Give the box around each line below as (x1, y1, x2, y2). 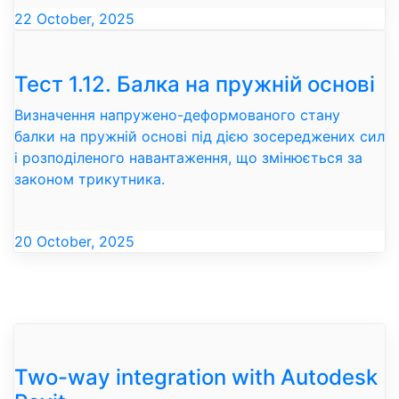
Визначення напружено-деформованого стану (14, 105, 340, 124)
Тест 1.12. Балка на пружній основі (14, 70, 375, 97)
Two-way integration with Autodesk (14, 363, 378, 390)
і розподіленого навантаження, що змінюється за (14, 148, 362, 167)
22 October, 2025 (14, 10, 134, 28)
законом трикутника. (14, 169, 165, 188)
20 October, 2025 (14, 232, 134, 250)
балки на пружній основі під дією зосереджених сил (14, 126, 385, 145)
